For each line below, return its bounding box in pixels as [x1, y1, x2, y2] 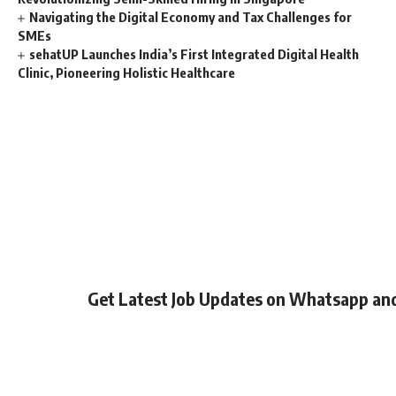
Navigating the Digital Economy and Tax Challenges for [29, 9, 353, 25]
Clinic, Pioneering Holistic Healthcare [18, 65, 235, 80]
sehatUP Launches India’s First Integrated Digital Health [29, 46, 360, 62]
